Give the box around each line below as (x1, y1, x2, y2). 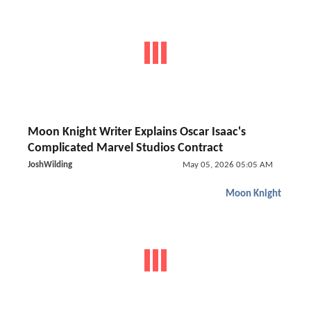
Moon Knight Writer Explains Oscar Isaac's (28, 126, 246, 139)
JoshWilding (28, 160, 72, 169)
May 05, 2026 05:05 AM (182, 160, 273, 169)
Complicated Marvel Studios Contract (28, 142, 223, 155)
